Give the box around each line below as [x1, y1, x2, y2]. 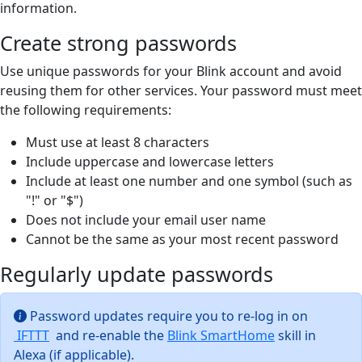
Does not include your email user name [26, 210, 266, 229]
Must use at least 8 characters [26, 133, 209, 151]
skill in [275, 326, 316, 344]
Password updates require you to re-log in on [27, 306, 308, 325]
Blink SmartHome [167, 326, 275, 344]
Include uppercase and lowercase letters [26, 152, 274, 170]
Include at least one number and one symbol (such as [26, 171, 352, 190]
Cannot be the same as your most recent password [26, 229, 339, 248]
